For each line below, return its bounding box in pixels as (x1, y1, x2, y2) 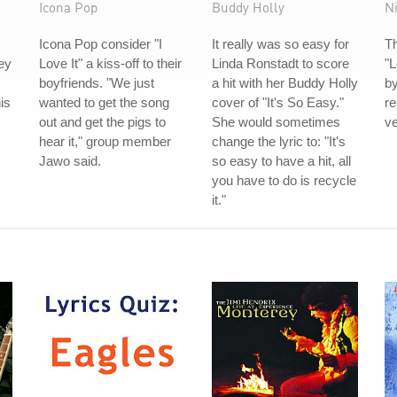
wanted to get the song (39, 95, 169, 110)
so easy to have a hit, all (212, 153, 351, 168)
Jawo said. (39, 153, 101, 168)
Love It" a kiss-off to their (39, 56, 182, 71)
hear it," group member (39, 134, 171, 149)
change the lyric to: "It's (212, 134, 346, 149)
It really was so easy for (212, 36, 349, 51)
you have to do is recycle (212, 173, 356, 188)
